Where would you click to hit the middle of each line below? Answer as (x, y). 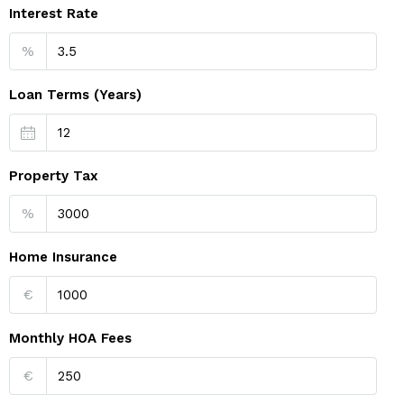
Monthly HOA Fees (70, 338)
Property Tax (54, 176)
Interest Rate (54, 14)
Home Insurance (63, 257)
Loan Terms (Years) (75, 95)
